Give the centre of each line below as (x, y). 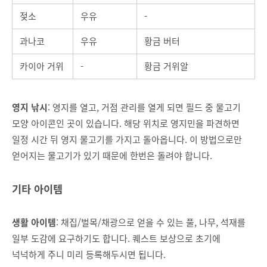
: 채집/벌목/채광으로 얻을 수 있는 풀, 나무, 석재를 (151, 222)
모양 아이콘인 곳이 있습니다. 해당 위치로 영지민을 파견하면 (126, 123)
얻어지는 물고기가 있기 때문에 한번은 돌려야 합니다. (112, 156)
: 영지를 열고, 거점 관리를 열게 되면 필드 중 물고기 (144, 107)
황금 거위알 (166, 66)
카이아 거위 (42, 66)
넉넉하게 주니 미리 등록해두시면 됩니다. (89, 254)
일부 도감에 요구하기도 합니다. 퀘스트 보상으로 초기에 (116, 238)
